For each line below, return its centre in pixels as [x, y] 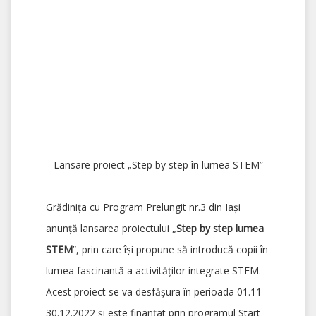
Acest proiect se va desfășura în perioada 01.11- [156, 292]
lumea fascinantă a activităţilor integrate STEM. [153, 271]
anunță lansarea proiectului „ [111, 229]
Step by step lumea [220, 229]
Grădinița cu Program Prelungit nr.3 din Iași [143, 207]
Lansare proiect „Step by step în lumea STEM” [158, 165]
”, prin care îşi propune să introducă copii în [170, 250]
